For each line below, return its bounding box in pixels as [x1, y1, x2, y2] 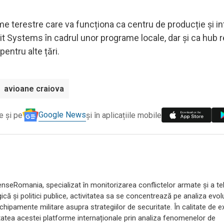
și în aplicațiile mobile [86, 110, 161, 120]
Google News [38, 110, 86, 120]
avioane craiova [4, 83, 64, 93]
